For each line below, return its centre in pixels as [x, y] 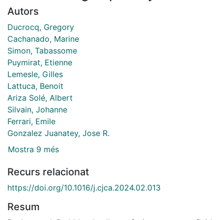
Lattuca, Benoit [35, 86]
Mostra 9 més [33, 150]
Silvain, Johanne [37, 109]
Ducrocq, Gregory [41, 27]
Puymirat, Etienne [40, 62]
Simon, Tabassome [42, 50]
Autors [23, 11]
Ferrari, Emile [31, 121]
